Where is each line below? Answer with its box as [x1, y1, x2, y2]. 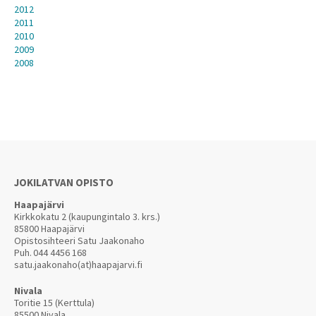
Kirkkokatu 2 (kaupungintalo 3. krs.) [14, 210, 160, 223]
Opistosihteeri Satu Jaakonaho [14, 234, 145, 247]
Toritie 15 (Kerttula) [14, 296, 95, 309]
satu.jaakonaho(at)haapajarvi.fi [14, 258, 142, 271]
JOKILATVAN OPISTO [14, 176, 114, 189]
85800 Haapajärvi [14, 222, 85, 235]
